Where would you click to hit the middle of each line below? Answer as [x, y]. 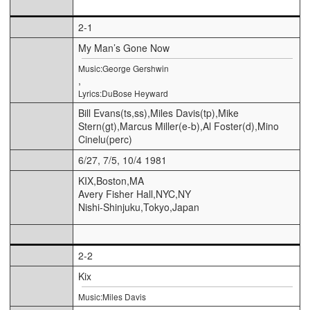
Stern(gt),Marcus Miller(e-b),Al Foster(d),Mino [179, 126]
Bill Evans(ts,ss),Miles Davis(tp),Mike [158, 112]
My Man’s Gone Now [124, 47]
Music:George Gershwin [124, 68]
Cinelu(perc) [105, 139]
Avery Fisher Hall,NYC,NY [135, 193]
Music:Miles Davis [112, 296]
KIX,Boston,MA [111, 180]
